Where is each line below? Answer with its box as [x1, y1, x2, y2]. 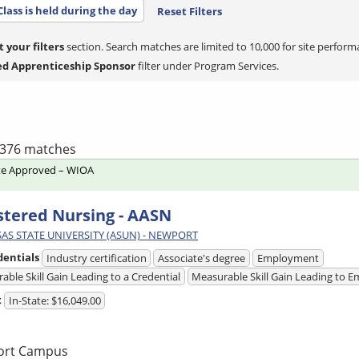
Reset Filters [156, 3, 222, 18]
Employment [256, 251, 319, 266]
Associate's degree [158, 251, 246, 266]
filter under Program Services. [135, 58, 279, 73]
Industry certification [46, 251, 147, 266]
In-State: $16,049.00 [8, 293, 101, 309]
